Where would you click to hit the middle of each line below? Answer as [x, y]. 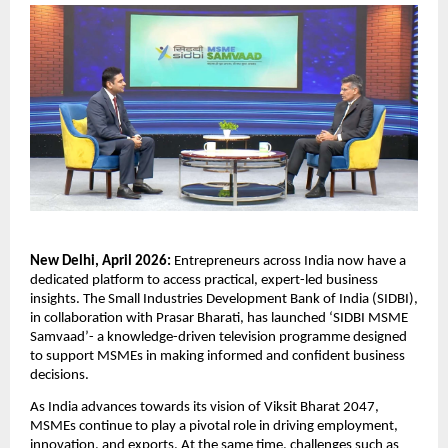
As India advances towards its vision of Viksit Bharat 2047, [204, 407]
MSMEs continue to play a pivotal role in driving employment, [214, 426]
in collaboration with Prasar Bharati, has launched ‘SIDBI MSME [219, 318]
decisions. [59, 375]
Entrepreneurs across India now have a [290, 261]
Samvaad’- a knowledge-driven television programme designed [218, 337]
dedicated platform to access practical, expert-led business [204, 280]
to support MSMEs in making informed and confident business [217, 356]
